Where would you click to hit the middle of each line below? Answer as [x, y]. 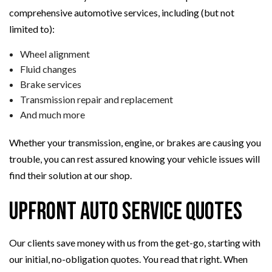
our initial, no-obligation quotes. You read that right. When [128, 259]
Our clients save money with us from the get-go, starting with [135, 243]
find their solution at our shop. [70, 175]
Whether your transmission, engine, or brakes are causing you [135, 143]
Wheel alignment [55, 54]
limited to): [32, 29]
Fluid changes [48, 69]
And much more [52, 115]
